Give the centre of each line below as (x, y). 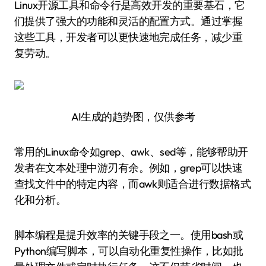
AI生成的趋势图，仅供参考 (133, 117)
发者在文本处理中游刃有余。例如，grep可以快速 (129, 168)
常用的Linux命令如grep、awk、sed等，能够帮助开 (131, 152)
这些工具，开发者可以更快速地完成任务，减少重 (129, 37)
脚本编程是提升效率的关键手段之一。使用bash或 (129, 235)
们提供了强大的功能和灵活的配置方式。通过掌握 (129, 21)
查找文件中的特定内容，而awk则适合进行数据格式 (133, 184)
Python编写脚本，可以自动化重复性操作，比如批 (129, 251)
